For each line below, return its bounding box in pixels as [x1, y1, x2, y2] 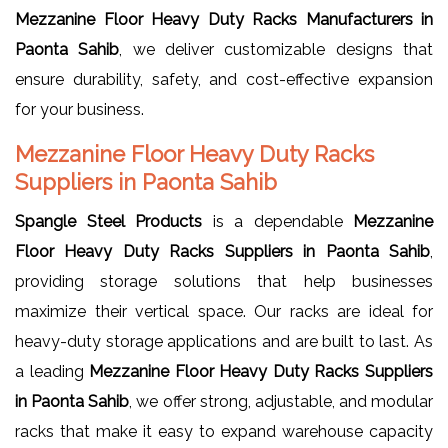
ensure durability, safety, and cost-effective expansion [15, 69, 433, 89]
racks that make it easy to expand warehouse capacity [15, 421, 433, 441]
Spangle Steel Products [15, 211, 202, 231]
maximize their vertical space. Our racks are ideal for [15, 301, 433, 321]
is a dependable [202, 211, 353, 231]
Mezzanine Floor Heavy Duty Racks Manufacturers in [15, 9, 433, 29]
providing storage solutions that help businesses [15, 271, 433, 291]
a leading [15, 361, 90, 381]
